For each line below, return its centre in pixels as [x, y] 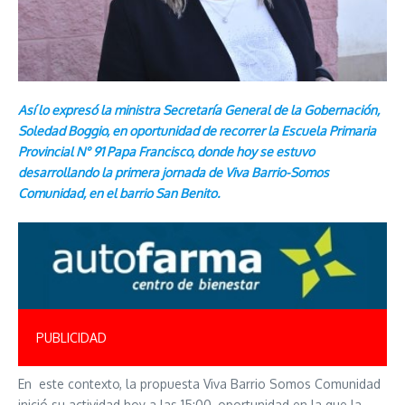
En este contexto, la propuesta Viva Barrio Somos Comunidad [199, 384]
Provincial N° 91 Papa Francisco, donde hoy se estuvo [166, 151]
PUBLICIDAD [71, 338]
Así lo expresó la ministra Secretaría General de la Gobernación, [199, 110]
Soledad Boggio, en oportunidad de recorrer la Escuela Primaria [197, 131]
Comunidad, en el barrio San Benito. [119, 193]
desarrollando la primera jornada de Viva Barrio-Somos [174, 172]
